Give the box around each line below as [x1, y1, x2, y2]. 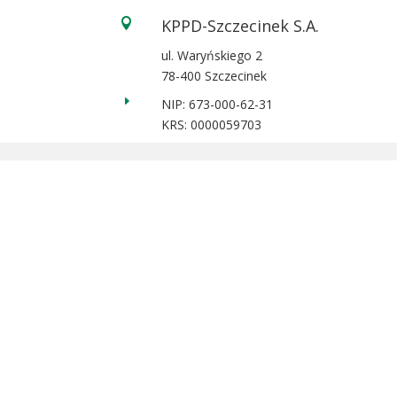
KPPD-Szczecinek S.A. [160, 15, 319, 36]
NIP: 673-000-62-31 [160, 96, 273, 113]
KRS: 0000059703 [160, 116, 261, 133]
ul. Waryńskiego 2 [160, 47, 262, 64]
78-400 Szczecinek [160, 67, 267, 84]
